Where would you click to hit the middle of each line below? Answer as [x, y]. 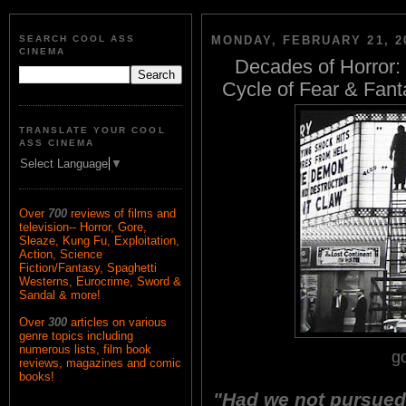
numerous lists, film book [85, 350]
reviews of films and [123, 214]
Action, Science [61, 255]
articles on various [119, 323]
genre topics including [76, 336]
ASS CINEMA [57, 142]
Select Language [64, 164]
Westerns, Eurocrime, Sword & [100, 282]
